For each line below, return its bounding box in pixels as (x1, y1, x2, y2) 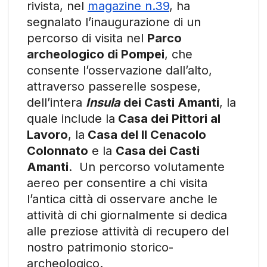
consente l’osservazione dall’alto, (27, 63, 212, 77)
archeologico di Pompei (27, 46, 164, 61)
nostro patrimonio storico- (27, 240, 173, 254)
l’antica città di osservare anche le (27, 191, 218, 206)
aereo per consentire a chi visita (27, 175, 207, 190)
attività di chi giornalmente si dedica (27, 207, 227, 222)
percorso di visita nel (27, 30, 147, 45)
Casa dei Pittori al (115, 111, 221, 126)
